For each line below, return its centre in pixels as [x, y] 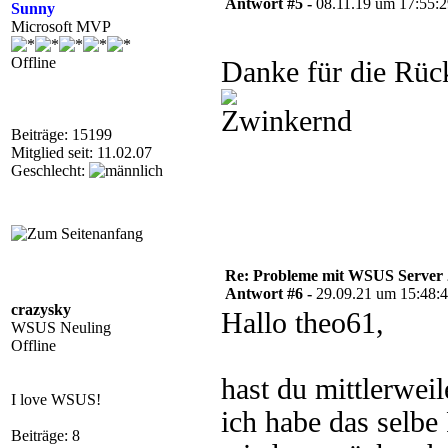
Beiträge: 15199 [61, 134]
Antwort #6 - [270, 293]
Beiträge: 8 [45, 435]
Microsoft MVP [61, 26]
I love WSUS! [56, 399]
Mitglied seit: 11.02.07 [81, 152]
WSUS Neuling [61, 327]
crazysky [41, 309]
